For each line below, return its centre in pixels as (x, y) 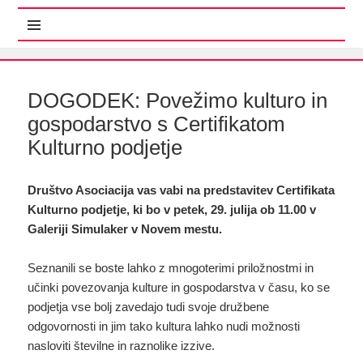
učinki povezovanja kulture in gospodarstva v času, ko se (179, 287)
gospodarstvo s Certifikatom (157, 124)
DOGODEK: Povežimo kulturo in (178, 100)
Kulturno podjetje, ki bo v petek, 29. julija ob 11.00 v (172, 209)
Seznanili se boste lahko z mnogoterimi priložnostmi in (171, 267)
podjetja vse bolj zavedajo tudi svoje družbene (149, 306)
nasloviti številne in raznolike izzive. (122, 345)
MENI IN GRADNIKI (98, 16)
